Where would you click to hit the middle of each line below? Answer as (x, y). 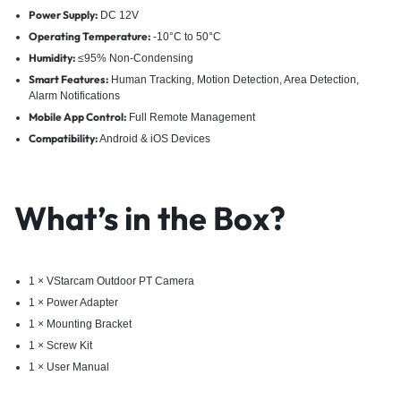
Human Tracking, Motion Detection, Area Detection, (233, 79)
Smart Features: (68, 79)
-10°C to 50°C (185, 36)
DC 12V (118, 15)
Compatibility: (63, 138)
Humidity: (51, 57)
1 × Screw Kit (60, 345)
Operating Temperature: (89, 36)
